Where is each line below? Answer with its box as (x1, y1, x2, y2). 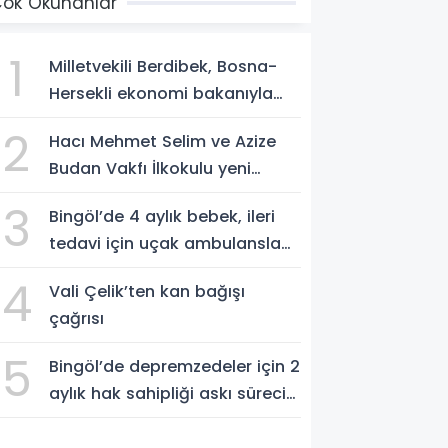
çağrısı (49, 306, 105, 330)
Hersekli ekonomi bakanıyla (49, 81, 274, 105)
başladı (49, 408, 111, 432)
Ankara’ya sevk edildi (49, 258, 223, 282)
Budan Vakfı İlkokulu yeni (49, 156, 252, 180)
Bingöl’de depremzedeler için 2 (49, 354, 301, 378)
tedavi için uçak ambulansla (49, 231, 282, 255)
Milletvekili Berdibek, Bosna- (49, 54, 278, 78)
